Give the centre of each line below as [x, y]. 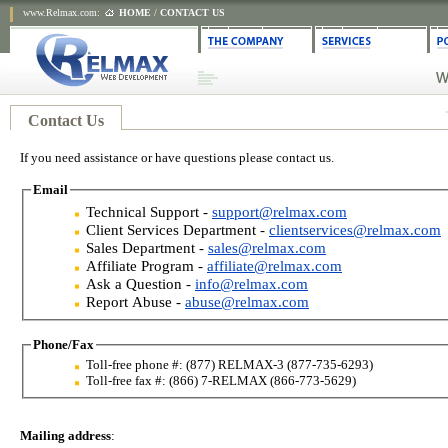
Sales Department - [147, 247]
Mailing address [65, 436]
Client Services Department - [177, 229]
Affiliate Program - [146, 265]
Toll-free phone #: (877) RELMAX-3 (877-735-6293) [229, 365]
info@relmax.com [251, 283]
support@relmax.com [279, 211]
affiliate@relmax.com [274, 265]
